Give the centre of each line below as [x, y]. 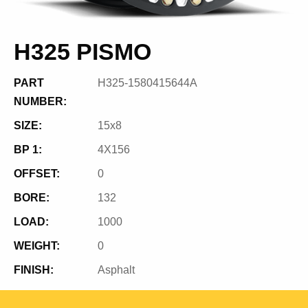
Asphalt [117, 270]
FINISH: [34, 270]
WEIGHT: [37, 246]
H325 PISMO [82, 52]
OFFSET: [37, 174]
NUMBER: [40, 101]
